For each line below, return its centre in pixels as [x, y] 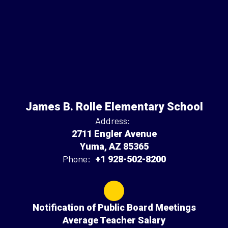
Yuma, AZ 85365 [114, 146]
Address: [113, 121]
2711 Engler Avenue [114, 134]
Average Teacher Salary [114, 220]
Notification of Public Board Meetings [114, 207]
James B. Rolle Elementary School [114, 107]
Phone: [76, 159]
